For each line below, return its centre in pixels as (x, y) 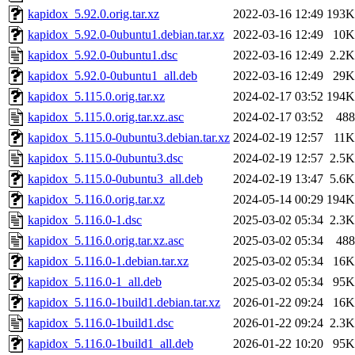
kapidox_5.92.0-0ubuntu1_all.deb (113, 76)
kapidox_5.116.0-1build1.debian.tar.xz (124, 303)
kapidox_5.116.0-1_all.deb (95, 282)
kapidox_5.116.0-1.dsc (85, 220)
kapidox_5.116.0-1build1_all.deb (111, 344)
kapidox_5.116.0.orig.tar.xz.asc (106, 241)
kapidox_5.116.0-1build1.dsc (101, 323)
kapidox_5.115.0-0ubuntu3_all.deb (115, 179)
